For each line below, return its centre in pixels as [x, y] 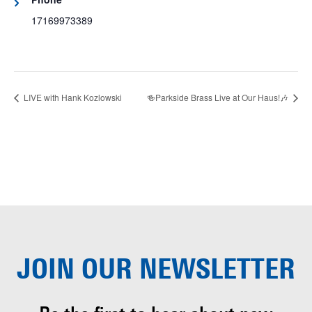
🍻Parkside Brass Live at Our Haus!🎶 [219, 97]
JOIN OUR [75, 272]
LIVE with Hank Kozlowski [72, 97]
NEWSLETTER [214, 272]
